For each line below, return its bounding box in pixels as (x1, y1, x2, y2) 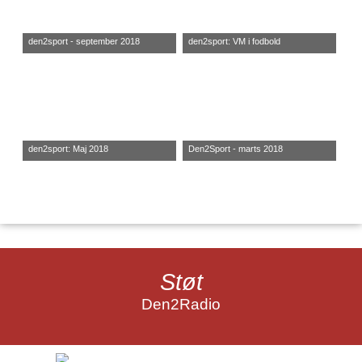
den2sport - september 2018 (28, 36, 140, 46)
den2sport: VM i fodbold (187, 36, 280, 46)
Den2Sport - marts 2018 (187, 144, 283, 154)
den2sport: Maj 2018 (28, 144, 108, 154)
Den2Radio (141, 296, 221, 313)
